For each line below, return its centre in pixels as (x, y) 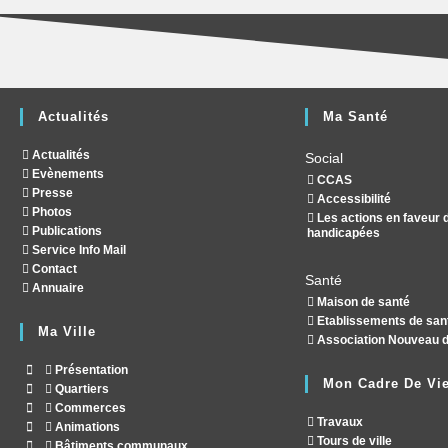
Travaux (338, 422)
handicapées (343, 233)
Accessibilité (352, 199)
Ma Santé (355, 117)
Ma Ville (67, 332)
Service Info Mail (77, 250)
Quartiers (80, 389)
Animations (85, 427)
